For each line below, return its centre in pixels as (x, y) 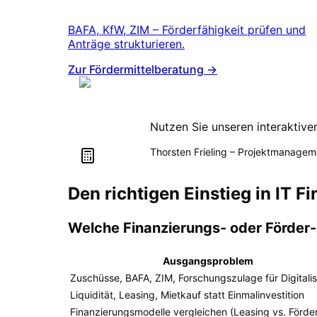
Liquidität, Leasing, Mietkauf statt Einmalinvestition (187, 295)
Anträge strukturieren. (126, 44)
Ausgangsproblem (208, 261)
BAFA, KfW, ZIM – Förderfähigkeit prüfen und (187, 30)
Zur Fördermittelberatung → (143, 70)
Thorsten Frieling (189, 152)
